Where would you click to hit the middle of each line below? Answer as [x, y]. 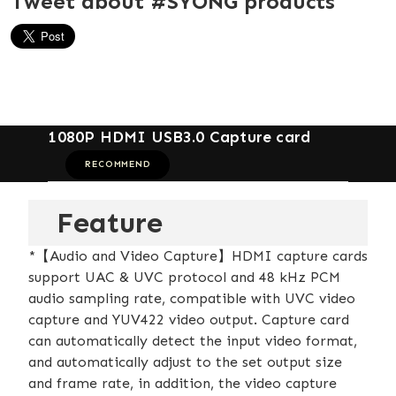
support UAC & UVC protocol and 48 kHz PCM [184, 277]
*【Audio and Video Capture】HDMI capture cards [198, 255]
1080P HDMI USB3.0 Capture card [179, 137]
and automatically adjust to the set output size [185, 362]
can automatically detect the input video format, [193, 340]
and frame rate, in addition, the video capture [183, 383]
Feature [110, 222]
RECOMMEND [118, 164]
